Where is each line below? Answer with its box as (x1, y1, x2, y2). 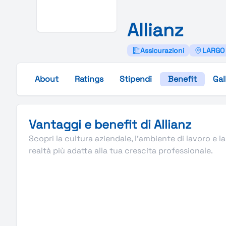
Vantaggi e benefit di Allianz (29, 117, 192, 132)
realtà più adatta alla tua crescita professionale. (29, 145, 213, 156)
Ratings (75, 74, 103, 84)
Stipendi (120, 74, 152, 84)
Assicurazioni (140, 46, 184, 55)
